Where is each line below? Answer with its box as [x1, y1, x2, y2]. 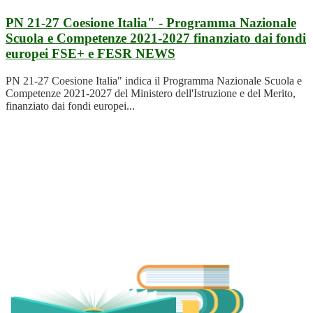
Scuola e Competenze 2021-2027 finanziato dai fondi [6, 30, 306, 45]
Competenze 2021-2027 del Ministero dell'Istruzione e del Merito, [6, 87, 296, 99]
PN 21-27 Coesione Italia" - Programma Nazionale [6, 15, 296, 30]
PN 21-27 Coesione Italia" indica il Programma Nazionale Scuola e [6, 74, 302, 87]
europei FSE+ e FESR [6, 45, 136, 61]
